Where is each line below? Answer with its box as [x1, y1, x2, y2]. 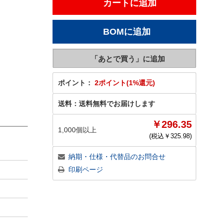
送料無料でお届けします [79, 100, 155, 108]
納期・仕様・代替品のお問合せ [68, 153, 166, 161]
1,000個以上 [58, 126, 97, 134]
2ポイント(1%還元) [95, 79, 155, 87]
